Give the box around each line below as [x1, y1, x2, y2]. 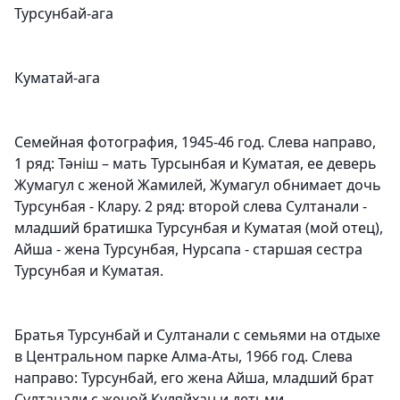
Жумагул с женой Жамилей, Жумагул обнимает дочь [14, 175, 381, 196]
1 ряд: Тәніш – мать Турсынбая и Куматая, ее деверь [14, 154, 377, 174]
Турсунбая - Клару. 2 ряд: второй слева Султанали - [14, 196, 367, 217]
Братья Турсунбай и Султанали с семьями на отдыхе [14, 325, 380, 346]
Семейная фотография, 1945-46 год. [14, 132, 268, 153]
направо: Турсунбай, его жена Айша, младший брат [14, 368, 374, 388]
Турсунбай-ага [14, 4, 113, 24]
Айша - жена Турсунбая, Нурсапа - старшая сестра [14, 239, 362, 260]
